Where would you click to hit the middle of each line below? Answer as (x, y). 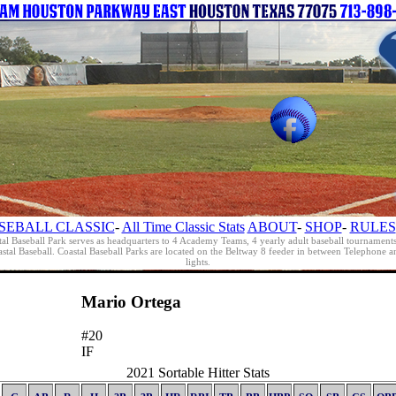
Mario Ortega (131, 301)
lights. (198, 262)
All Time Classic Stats (183, 227)
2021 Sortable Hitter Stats (198, 373)
